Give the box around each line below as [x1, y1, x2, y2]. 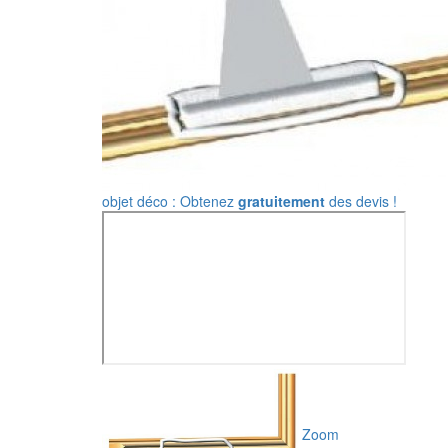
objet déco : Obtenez [102, 191, 238, 211]
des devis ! [325, 191, 397, 211]
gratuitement [238, 191, 325, 211]
